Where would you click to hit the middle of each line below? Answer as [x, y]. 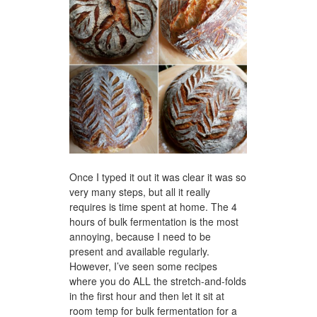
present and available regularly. [139, 251]
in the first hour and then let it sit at [147, 295]
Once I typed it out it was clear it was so [158, 177]
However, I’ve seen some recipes [143, 266]
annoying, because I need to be [140, 236]
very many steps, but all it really [140, 191]
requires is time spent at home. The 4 [153, 206]
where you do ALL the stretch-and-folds [158, 281]
